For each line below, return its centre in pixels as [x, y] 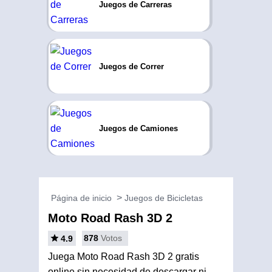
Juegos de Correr [131, 66]
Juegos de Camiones [138, 128]
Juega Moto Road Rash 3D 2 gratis [124, 257]
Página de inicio [81, 198]
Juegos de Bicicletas [164, 198]
